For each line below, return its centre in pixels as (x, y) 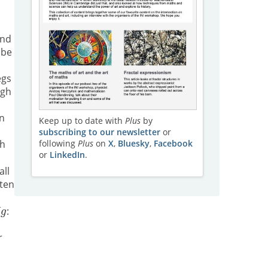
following (58, 143)
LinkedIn (67, 154)
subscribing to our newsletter (99, 132)
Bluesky (133, 143)
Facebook (173, 143)
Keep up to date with (82, 120)
